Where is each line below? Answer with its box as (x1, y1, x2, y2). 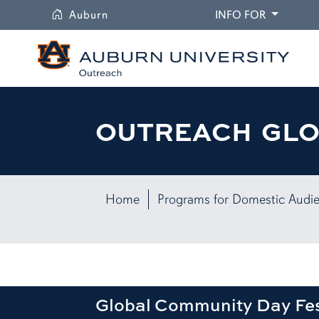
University (108, 7, 164, 21)
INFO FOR (215, 8, 266, 22)
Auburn (69, 8, 108, 22)
